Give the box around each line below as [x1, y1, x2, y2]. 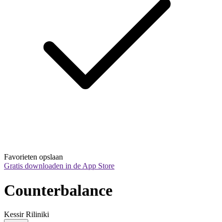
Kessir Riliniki [4, 210, 49, 219]
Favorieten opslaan [4, 153, 63, 162]
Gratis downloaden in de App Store [4, 162, 114, 170]
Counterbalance [4, 181, 112, 199]
